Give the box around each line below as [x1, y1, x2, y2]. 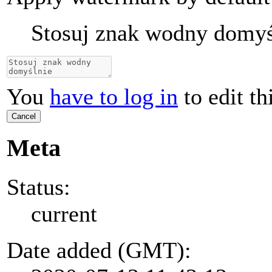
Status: [7, 174, 70, 200]
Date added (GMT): [7, 237, 191, 263]
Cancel [12, 112, 36, 121]
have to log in [50, 84, 178, 110]
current [31, 200, 97, 226]
